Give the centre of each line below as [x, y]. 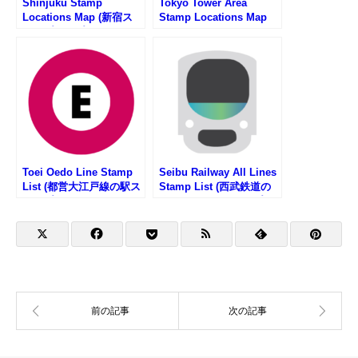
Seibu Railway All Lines [218, 173]
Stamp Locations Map [213, 18]
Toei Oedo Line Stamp [78, 173]
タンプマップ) [55, 32]
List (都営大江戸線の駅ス [82, 187]
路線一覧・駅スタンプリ [216, 201]
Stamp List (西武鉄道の [215, 187]
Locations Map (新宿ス [78, 18]
